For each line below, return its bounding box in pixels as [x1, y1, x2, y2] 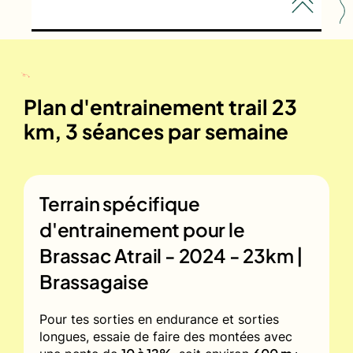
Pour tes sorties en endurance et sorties [39, 310, 279, 327]
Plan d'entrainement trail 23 [24, 93, 297, 120]
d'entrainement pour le [39, 217, 245, 241]
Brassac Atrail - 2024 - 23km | [39, 243, 303, 267]
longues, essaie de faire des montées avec [39, 328, 292, 344]
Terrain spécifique [39, 191, 200, 215]
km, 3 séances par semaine [24, 117, 288, 144]
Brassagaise [39, 269, 149, 293]
